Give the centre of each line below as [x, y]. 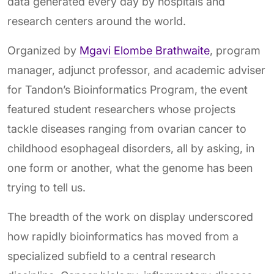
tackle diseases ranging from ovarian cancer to [127, 129]
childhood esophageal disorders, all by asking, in [131, 149]
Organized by [43, 51]
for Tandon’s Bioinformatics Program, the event [128, 90]
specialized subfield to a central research [111, 256]
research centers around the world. [97, 21]
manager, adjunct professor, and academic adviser [136, 70]
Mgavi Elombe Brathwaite [145, 51]
